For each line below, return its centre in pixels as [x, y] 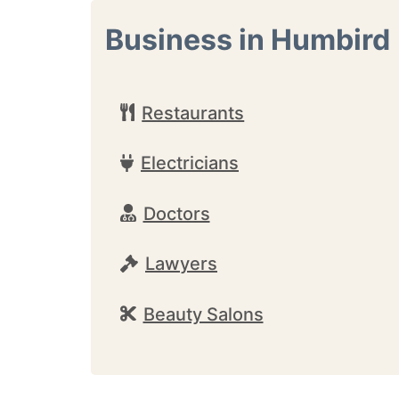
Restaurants [193, 113]
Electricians [190, 163]
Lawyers [181, 264]
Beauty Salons [203, 314]
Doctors [176, 213]
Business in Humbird [248, 40]
